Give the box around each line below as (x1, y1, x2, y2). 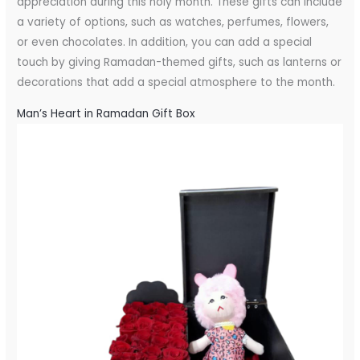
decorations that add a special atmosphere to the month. (17, 74, 336, 90)
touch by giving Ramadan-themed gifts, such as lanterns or (17, 54, 342, 70)
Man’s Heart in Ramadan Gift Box (17, 105, 196, 121)
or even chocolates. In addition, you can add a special (17, 34, 313, 50)
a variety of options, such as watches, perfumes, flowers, (17, 14, 329, 30)
